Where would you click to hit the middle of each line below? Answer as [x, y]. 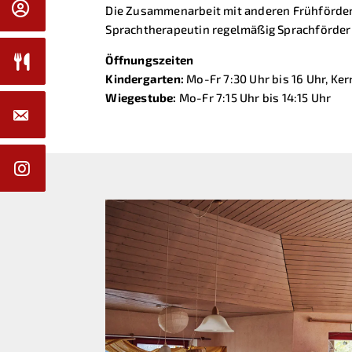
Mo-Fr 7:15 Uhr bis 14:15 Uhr [254, 98]
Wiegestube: [141, 98]
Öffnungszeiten [150, 60]
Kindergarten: [145, 79]
